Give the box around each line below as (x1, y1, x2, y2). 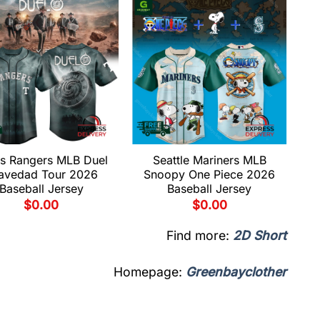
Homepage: (114, 264, 186, 279)
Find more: (166, 227, 233, 243)
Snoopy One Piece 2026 (144, 167, 276, 182)
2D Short (233, 227, 286, 243)
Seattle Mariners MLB (152, 153, 266, 168)
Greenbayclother (186, 264, 286, 279)
